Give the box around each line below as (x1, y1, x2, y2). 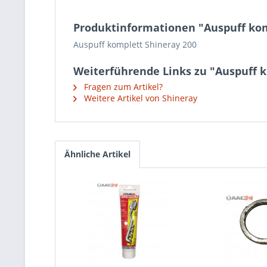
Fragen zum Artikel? (82, 81, 163, 92)
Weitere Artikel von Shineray (82, 92, 197, 104)
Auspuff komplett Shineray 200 (73, 39, 197, 50)
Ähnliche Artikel (64, 148, 131, 160)
